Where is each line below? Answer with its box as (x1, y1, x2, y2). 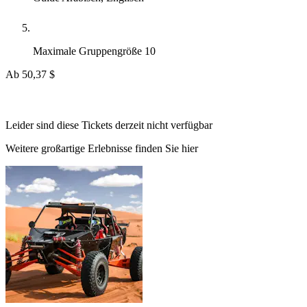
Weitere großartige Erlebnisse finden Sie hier (5, 143, 198, 155)
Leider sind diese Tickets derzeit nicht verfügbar (5, 119, 212, 132)
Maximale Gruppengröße (33, 45, 145, 58)
